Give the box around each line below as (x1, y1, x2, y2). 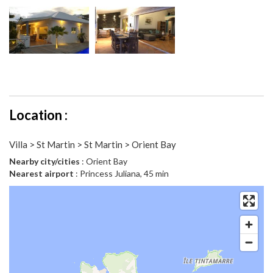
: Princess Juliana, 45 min (74, 168, 169, 179)
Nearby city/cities (9, 156, 80, 167)
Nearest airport (9, 168, 74, 179)
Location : (9, 107, 68, 124)
